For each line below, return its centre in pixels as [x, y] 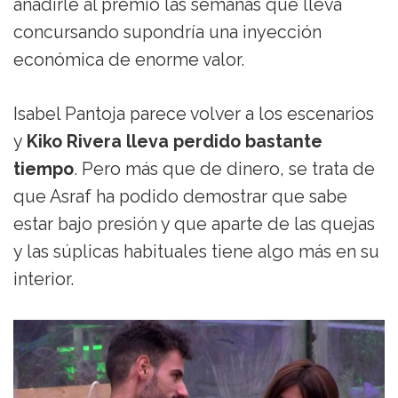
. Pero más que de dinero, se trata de [224, 170]
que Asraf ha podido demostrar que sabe [180, 197]
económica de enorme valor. [129, 60]
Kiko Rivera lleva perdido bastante [175, 142]
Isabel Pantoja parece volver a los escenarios [194, 115]
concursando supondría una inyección [167, 33]
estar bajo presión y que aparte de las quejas [194, 225]
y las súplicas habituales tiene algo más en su [196, 252]
